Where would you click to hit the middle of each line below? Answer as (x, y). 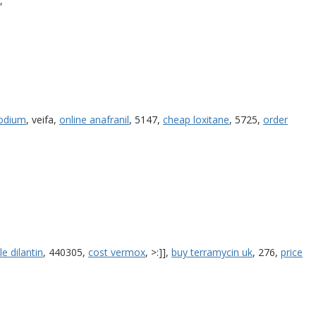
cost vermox (117, 252)
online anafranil (94, 119)
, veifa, (43, 119)
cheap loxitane (196, 119)
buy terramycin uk (212, 252)
